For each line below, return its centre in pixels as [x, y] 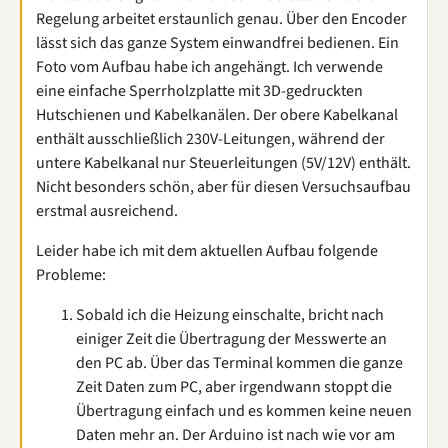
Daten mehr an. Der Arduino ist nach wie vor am [235, 435]
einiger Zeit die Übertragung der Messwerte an [231, 339]
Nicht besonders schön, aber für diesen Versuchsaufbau [223, 187]
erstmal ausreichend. [107, 211]
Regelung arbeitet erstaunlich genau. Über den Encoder [221, 19]
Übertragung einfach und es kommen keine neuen [244, 411]
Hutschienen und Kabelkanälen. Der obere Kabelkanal [217, 115]
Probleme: [71, 275]
